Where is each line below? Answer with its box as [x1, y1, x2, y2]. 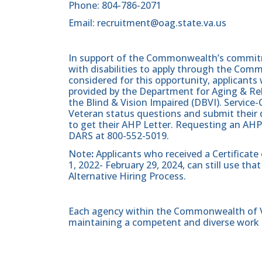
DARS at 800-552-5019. [68, 129, 169, 143]
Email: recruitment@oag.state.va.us [68, 16, 226, 29]
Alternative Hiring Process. [68, 169, 186, 182]
